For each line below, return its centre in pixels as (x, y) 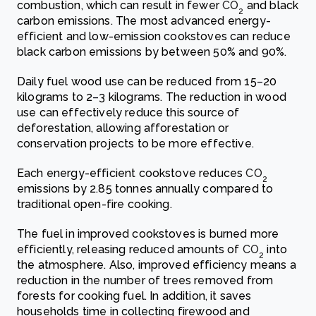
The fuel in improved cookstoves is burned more (148, 234)
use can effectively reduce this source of (128, 113)
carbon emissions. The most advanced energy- (144, 21)
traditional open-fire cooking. (95, 204)
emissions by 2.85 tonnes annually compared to (145, 189)
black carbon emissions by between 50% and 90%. (152, 52)
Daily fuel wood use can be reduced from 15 (137, 81)
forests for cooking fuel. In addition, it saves (134, 296)
